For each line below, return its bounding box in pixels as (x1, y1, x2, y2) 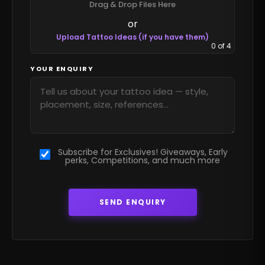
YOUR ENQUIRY (30, 64, 93, 74)
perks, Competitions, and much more (65, 154, 220, 167)
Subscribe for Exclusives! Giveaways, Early (57, 146, 228, 159)
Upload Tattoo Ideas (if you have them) (56, 32, 209, 43)
